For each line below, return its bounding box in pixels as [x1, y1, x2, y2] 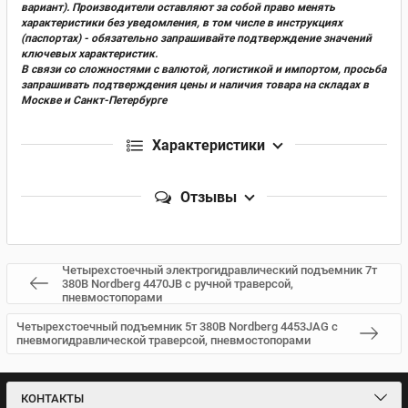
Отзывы [180, 188, 237, 206]
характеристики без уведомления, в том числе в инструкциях [21, 15, 342, 29]
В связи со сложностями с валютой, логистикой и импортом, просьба [21, 62, 386, 76]
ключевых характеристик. [21, 46, 158, 60]
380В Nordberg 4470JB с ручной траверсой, [62, 276, 293, 291]
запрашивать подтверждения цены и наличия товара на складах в [21, 77, 369, 91]
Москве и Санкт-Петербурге [21, 93, 167, 107]
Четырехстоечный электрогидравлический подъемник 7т [62, 262, 377, 277]
